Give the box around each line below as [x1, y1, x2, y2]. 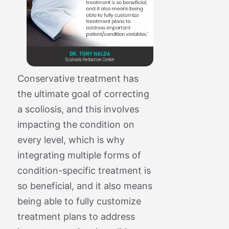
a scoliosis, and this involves [17, 103, 139, 114]
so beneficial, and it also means [17, 180, 152, 191]
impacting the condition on [17, 119, 134, 130]
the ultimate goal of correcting [17, 88, 149, 99]
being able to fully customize [17, 195, 141, 207]
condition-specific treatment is [17, 165, 151, 176]
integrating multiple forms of [17, 149, 141, 161]
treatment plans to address [17, 211, 135, 222]
